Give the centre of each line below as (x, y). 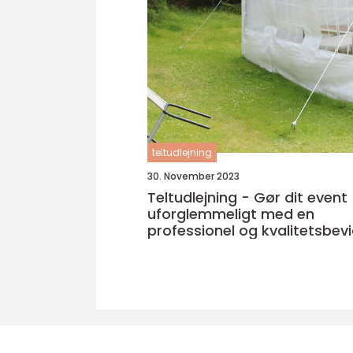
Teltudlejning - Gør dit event (247, 197)
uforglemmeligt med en (231, 214)
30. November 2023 (193, 176)
